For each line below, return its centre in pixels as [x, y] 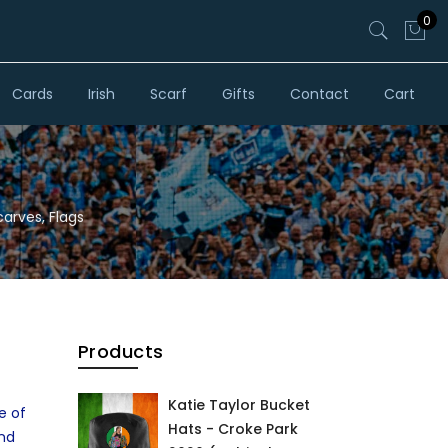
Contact [319, 94]
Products [120, 351]
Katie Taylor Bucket [238, 405]
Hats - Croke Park [232, 429]
